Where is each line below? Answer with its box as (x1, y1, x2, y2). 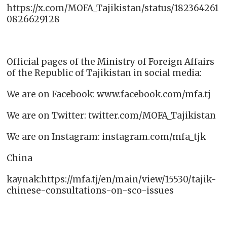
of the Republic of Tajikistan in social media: (7, 67, 202, 79)
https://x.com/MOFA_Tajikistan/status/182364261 (7, 3, 219, 14)
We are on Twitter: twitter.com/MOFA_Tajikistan (7, 110, 216, 122)
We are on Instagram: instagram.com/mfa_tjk (7, 131, 206, 143)
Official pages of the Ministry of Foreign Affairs (7, 56, 215, 68)
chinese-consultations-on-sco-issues (7, 185, 174, 197)
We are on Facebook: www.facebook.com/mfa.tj (7, 89, 211, 100)
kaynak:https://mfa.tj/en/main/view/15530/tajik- (7, 174, 217, 185)
